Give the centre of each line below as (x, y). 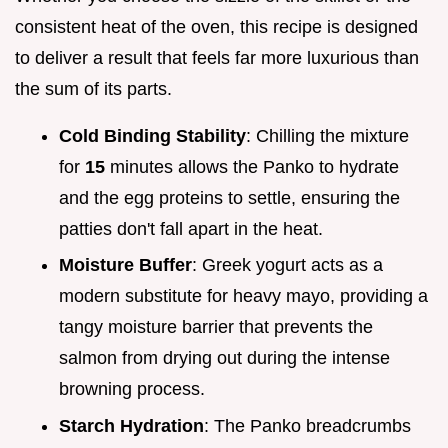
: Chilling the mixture (327, 135)
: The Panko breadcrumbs (307, 425)
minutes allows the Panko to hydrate (252, 166)
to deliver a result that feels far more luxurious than (217, 57)
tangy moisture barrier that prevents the (216, 327)
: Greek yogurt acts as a (287, 265)
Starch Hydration (131, 425)
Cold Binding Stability (152, 135)
